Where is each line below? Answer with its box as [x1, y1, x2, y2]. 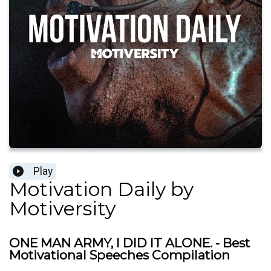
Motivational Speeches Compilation [9, 247, 230, 263]
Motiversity [9, 197, 116, 221]
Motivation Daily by [9, 177, 194, 201]
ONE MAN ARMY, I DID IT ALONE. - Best [9, 235, 250, 251]
